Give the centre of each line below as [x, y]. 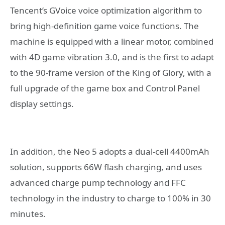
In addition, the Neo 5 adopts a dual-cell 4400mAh [110, 151]
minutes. [28, 213]
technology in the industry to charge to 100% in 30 [110, 198]
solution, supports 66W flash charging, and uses [106, 167]
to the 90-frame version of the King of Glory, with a [111, 73]
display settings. [42, 104]
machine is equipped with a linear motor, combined [112, 42]
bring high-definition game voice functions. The [104, 26]
